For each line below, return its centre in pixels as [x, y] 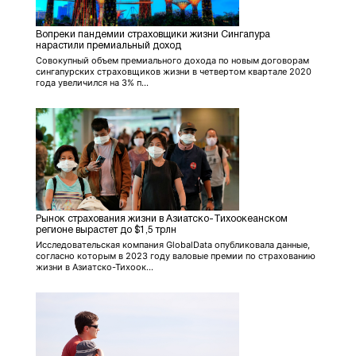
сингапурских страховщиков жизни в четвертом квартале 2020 [174, 71]
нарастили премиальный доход [108, 45]
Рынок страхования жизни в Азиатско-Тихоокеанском [162, 219]
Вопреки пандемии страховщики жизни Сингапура [153, 34]
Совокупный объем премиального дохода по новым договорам [172, 60]
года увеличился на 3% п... [92, 82]
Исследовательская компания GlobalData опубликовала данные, [173, 244]
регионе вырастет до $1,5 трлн [106, 230]
